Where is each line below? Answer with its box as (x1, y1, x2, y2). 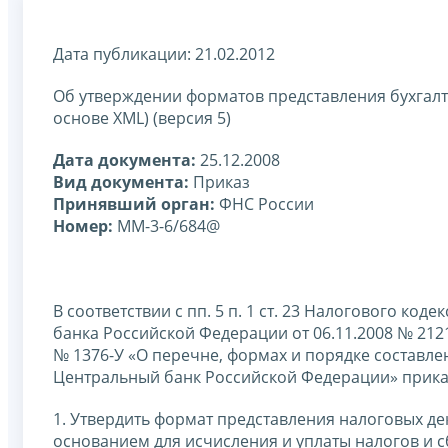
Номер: (53, 214, 113, 237)
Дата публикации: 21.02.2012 (53, 42, 275, 65)
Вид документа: (53, 170, 189, 193)
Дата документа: (53, 148, 196, 171)
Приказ (189, 170, 250, 193)
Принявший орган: (53, 192, 215, 215)
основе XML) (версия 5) (53, 106, 231, 129)
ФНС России (215, 192, 314, 215)
